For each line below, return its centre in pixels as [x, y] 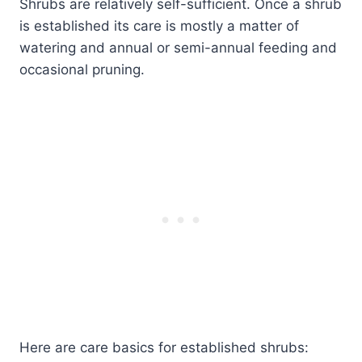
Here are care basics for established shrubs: [164, 347]
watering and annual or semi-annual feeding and [178, 47]
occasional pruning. [82, 69]
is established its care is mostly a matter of [159, 25]
